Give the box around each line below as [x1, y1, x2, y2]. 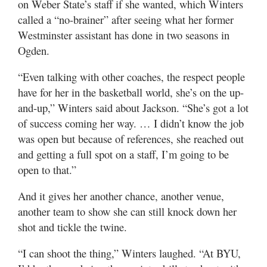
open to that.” [18, 162, 76, 177]
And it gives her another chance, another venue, [18, 188, 224, 203]
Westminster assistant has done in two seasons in [18, 27, 229, 42]
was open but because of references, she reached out [18, 131, 244, 146]
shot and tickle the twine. [18, 219, 127, 234]
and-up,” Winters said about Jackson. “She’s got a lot [18, 100, 249, 115]
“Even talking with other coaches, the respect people [18, 69, 245, 84]
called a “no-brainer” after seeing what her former [18, 12, 234, 27]
